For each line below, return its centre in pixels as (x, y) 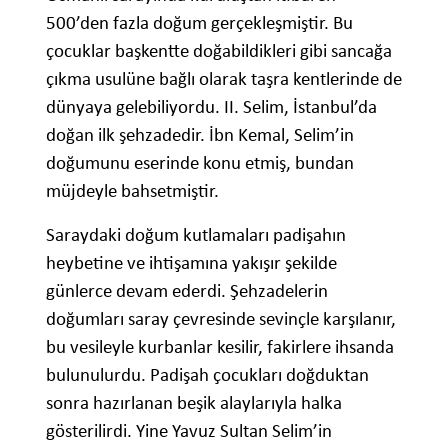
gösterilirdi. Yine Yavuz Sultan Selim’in (189, 430)
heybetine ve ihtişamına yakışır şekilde (191, 262)
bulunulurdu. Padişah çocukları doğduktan (207, 374)
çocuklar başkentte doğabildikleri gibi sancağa (219, 50)
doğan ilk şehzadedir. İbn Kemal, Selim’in (200, 134)
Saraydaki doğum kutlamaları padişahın (196, 234)
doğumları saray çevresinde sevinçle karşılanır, (221, 318)
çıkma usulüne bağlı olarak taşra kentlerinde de (224, 78)
